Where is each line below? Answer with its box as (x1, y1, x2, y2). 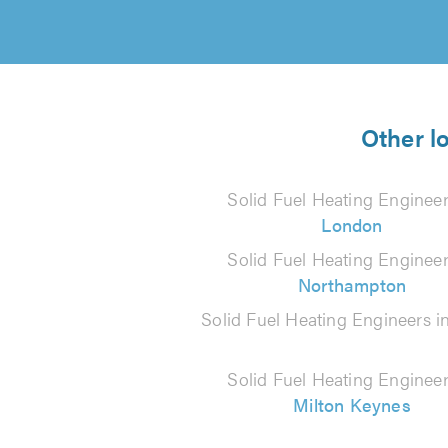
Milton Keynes (293, 392, 411, 417)
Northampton (297, 272, 407, 297)
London (321, 212, 383, 237)
